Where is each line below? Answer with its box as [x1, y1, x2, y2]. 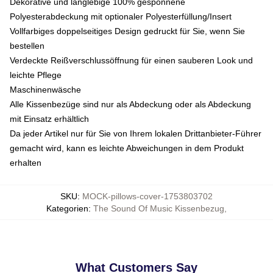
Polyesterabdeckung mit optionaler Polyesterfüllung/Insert [10, 12, 232, 21]
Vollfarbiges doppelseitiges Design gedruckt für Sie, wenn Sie [10, 26, 245, 36]
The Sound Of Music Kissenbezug [93, 204, 224, 213]
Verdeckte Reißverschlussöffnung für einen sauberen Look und [10, 55, 253, 65]
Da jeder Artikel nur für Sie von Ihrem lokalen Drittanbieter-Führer [10, 129, 261, 138]
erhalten [10, 158, 41, 168]
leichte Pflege [10, 70, 62, 80]
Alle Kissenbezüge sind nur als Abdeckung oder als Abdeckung [10, 99, 251, 109]
